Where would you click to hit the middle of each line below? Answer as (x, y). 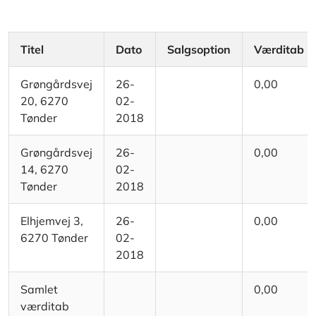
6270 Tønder (54, 238)
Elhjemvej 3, (52, 221)
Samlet (39, 290)
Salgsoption (199, 50)
